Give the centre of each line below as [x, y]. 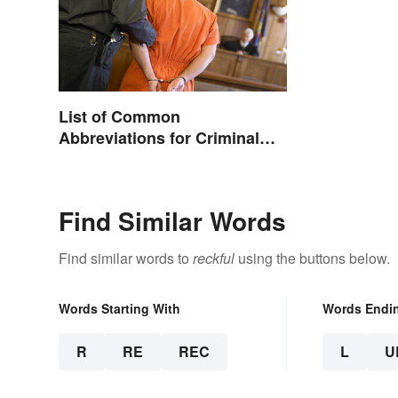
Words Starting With [119, 309]
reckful [214, 259]
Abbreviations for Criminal [159, 138]
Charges [91, 159]
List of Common [119, 117]
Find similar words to [126, 259]
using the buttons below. [312, 259]
